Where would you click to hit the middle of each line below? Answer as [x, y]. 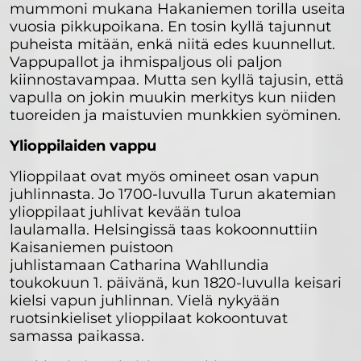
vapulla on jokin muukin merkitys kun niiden [173, 97]
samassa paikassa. [81, 336]
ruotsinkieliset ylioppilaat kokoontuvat [149, 318]
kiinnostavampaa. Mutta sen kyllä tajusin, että [177, 79]
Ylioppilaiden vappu [83, 145]
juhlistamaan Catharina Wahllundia [139, 265]
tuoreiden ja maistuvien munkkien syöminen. [177, 115]
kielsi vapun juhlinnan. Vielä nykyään [145, 300]
